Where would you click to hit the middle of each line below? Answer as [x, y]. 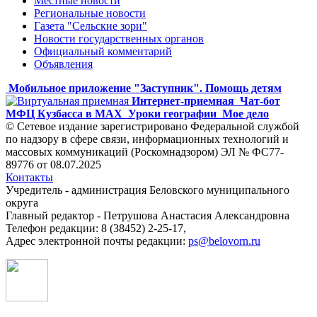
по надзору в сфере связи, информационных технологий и [147, 139]
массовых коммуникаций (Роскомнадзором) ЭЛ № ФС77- [145, 151]
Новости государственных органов [119, 38]
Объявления [63, 64]
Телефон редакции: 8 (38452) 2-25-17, [96, 228]
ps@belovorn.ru [224, 241]
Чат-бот [260, 100]
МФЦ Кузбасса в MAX [64, 113]
